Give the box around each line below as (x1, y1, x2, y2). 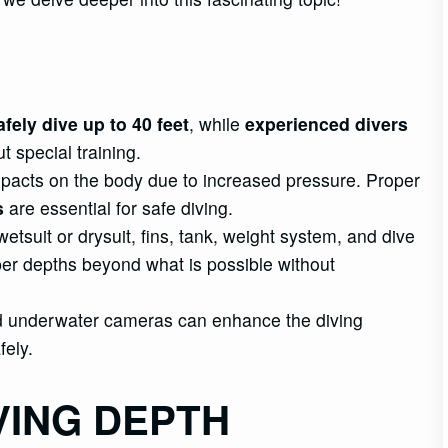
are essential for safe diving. (4, 194, 234, 220)
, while (189, 110, 246, 136)
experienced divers (245, 110, 409, 136)
